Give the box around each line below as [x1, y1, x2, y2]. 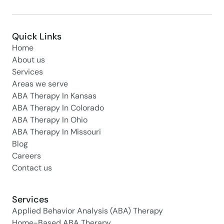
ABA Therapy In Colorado [12, 102, 104, 113]
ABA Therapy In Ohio [12, 114, 87, 125]
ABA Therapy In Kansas [12, 90, 96, 101]
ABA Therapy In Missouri [12, 126, 101, 137]
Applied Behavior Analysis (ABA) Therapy [12, 205, 163, 216]
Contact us [12, 162, 52, 173]
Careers [12, 150, 41, 161]
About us [12, 54, 45, 65]
